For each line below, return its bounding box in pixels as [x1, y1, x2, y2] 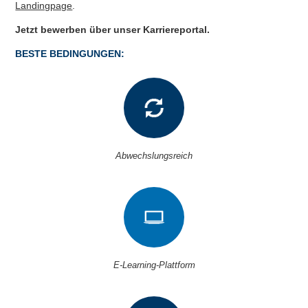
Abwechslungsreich [115, 150, 192, 161]
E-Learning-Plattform [113, 259, 195, 270]
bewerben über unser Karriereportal [41, 23, 208, 35]
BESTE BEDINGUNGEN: [15, 47, 125, 59]
